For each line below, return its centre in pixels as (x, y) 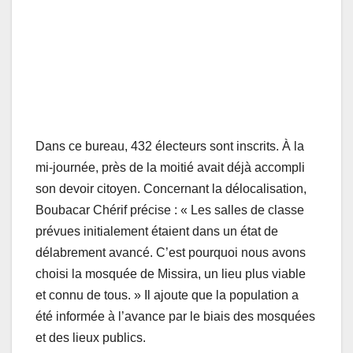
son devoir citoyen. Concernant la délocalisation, (171, 189)
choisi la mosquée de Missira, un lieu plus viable (171, 274)
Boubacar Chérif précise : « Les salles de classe (170, 210)
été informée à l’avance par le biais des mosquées (175, 317)
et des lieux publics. (91, 338)
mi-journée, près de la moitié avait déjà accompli (170, 168)
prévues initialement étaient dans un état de (157, 232)
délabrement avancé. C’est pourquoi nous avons (171, 253)
